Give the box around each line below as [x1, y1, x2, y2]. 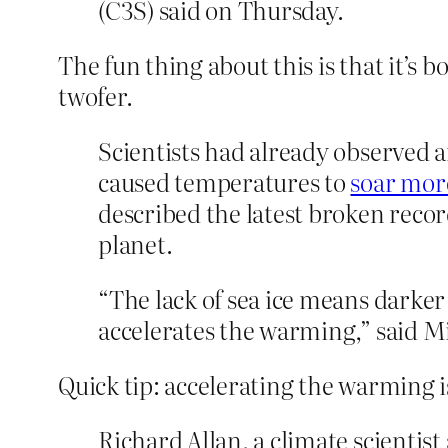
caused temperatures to [98, 164, 351, 200]
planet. [98, 226, 173, 262]
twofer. [58, 78, 133, 114]
